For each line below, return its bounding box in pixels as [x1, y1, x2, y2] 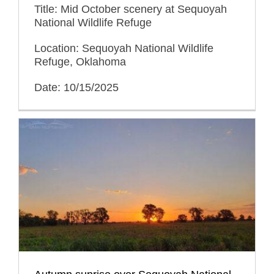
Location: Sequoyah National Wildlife [34, 42, 213, 54]
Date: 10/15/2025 [34, 81, 119, 94]
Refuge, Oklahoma [34, 55, 126, 68]
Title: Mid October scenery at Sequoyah [34, 2, 227, 15]
